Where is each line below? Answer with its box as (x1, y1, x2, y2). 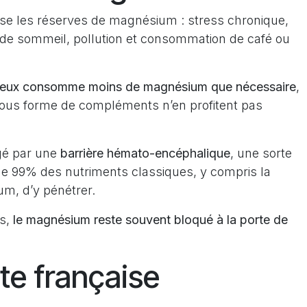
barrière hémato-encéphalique (60, 146, 230, 160)
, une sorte (230, 146, 292, 160)
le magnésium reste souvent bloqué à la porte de (13, 212, 288, 227)
